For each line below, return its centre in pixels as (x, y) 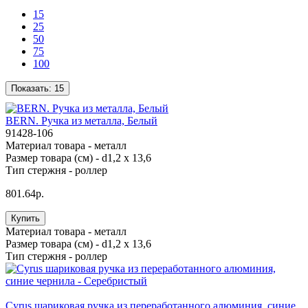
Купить (25, 219)
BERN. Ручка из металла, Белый (81, 121)
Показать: (33, 89)
